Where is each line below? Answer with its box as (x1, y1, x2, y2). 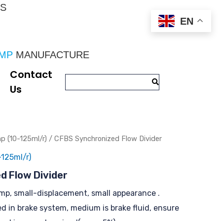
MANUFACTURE (13, 49, 89, 60)
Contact (10, 68, 53, 81)
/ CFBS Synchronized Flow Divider (47, 134, 162, 143)
